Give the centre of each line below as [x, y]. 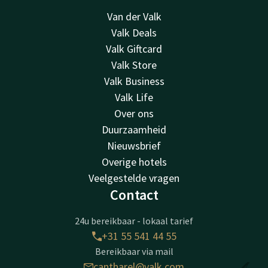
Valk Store [134, 65]
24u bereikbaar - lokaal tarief [134, 221]
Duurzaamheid [134, 130]
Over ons [134, 113]
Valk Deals [134, 33]
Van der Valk [134, 16]
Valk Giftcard [134, 49]
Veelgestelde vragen [134, 178]
